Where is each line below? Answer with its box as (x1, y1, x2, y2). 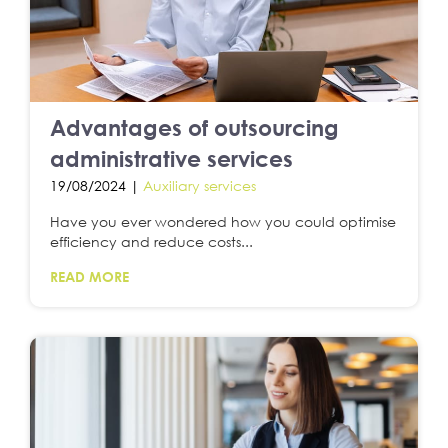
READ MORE (50, 267, 129, 285)
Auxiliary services (143, 176, 256, 194)
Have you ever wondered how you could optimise (50, 212, 396, 230)
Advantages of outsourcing (50, 113, 339, 141)
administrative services (50, 144, 293, 172)
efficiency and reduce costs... (50, 232, 253, 250)
